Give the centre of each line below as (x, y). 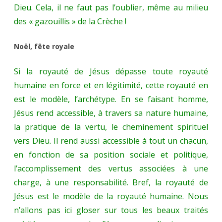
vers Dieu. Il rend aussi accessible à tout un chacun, (111, 141)
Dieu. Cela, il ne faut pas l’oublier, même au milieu (111, 8)
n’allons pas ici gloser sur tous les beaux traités (111, 210)
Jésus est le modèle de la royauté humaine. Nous (111, 196)
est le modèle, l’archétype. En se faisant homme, (111, 99)
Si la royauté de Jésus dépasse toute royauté (111, 72)
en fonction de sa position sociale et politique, (111, 155)
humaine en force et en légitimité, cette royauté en (111, 85)
